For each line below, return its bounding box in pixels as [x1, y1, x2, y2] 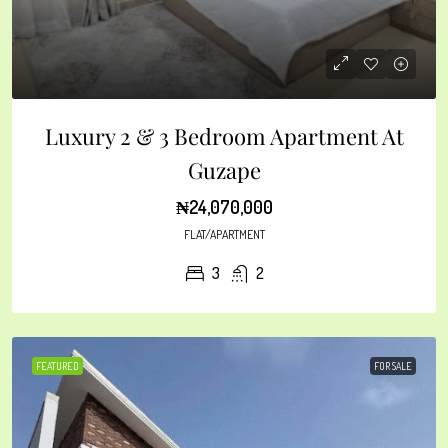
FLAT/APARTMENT [183, 226, 265, 242]
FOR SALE [374, 359, 412, 372]
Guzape [187, 154, 261, 185]
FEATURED [36, 359, 79, 372]
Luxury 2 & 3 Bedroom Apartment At [44, 120, 404, 151]
